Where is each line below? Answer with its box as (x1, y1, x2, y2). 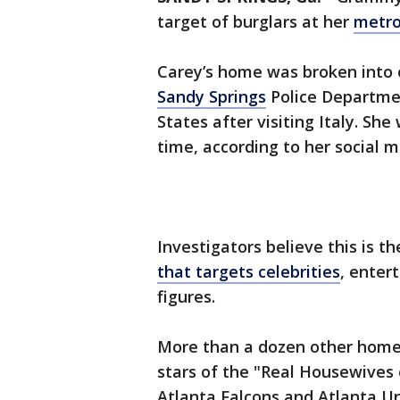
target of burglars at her (157, 11, 354, 33)
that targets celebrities (157, 261, 340, 283)
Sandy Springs (157, 86, 266, 108)
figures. (157, 286, 215, 308)
